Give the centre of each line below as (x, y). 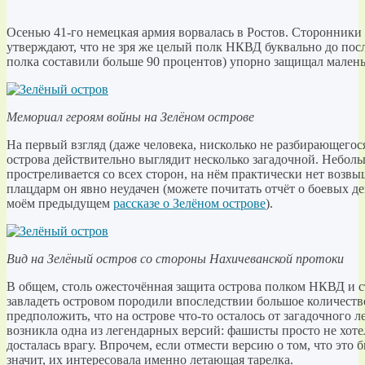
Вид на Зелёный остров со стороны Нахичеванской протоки (175, 258)
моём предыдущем (60, 203)
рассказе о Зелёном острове (189, 203)
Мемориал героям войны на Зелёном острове (130, 117)
